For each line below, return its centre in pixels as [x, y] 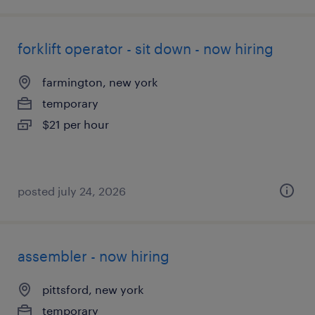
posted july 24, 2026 [72, 191]
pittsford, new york [93, 289]
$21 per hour [76, 124]
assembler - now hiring [94, 256]
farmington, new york [100, 82]
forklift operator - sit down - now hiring [146, 49]
